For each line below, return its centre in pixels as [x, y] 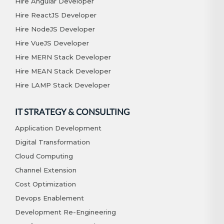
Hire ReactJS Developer [56, 15]
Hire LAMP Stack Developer [62, 85]
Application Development [58, 128]
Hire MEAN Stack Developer [63, 71]
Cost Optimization [45, 184]
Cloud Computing [44, 156]
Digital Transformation [52, 142]
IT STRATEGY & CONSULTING [72, 112]
